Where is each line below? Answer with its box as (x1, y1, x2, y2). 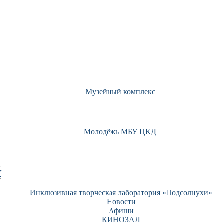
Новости (106, 197, 136, 206)
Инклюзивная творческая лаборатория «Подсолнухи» (30, 188, 212, 197)
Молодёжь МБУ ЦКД (84, 127, 156, 136)
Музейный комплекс (85, 87, 155, 96)
